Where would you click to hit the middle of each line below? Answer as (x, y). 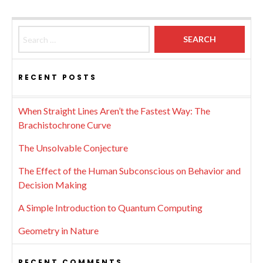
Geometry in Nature (58, 230)
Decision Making (53, 185)
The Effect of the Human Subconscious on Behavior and (129, 171)
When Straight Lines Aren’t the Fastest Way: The (114, 111)
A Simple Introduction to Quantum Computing (110, 208)
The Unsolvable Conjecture (73, 148)
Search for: (39, 32)
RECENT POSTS (58, 77)
